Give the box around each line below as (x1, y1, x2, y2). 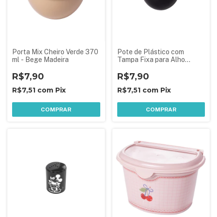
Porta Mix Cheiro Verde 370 (12, 48, 98, 56)
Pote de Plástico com (117, 48, 184, 56)
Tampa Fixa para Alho (117, 56, 185, 63)
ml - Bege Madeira (12, 56, 69, 63)
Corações (117, 63, 147, 71)
